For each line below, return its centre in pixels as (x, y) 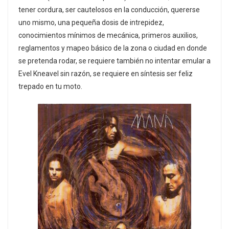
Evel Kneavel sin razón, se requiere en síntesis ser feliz (106, 73)
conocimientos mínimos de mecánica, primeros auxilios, (108, 35)
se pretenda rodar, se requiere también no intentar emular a (114, 61)
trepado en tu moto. (50, 86)
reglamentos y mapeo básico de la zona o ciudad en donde (113, 48)
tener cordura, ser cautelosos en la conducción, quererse (109, 9)
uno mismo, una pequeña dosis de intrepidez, (91, 22)
